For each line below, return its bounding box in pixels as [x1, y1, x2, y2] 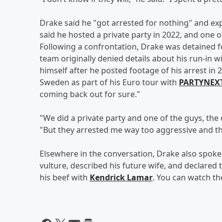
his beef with [40, 171, 90, 183]
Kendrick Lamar [90, 171, 153, 183]
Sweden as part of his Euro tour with [40, 76, 179, 88]
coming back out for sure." [40, 88, 140, 100]
